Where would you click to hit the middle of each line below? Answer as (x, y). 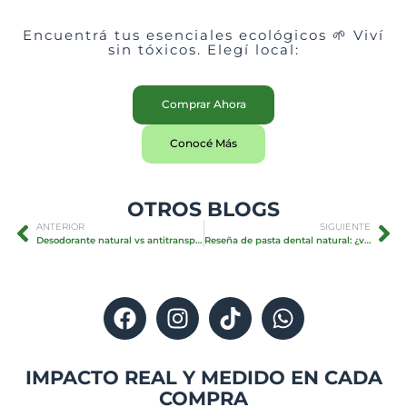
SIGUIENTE (345, 226)
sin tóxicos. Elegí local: (203, 49)
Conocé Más (203, 144)
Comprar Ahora (203, 104)
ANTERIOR (60, 226)
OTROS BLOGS (203, 209)
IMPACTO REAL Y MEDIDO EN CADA (203, 377)
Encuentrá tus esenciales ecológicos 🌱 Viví (203, 35)
